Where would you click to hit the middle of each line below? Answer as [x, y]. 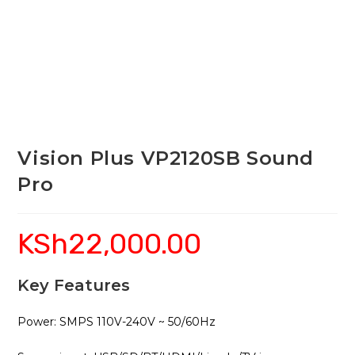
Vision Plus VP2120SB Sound [166, 158]
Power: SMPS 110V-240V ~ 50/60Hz [117, 322]
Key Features [74, 285]
